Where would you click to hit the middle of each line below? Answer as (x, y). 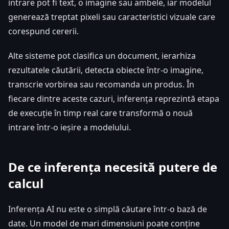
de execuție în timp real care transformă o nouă (100, 113)
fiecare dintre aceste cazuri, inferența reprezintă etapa (114, 98)
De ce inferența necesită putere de (113, 167)
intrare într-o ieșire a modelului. (70, 127)
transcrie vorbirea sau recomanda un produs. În (101, 84)
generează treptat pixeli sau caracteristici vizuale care (112, 17)
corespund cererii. (43, 31)
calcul (26, 183)
